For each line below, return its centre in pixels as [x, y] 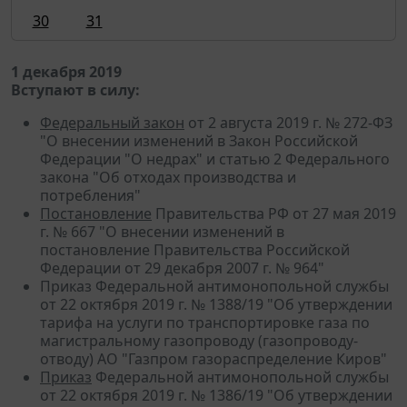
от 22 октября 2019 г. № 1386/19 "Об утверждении [216, 395]
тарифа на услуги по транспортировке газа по [205, 322]
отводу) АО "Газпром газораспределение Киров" [213, 358]
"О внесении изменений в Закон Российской [199, 140]
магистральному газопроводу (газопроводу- [199, 340]
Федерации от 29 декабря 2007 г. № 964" [182, 268]
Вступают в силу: [75, 89]
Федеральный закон [112, 122]
